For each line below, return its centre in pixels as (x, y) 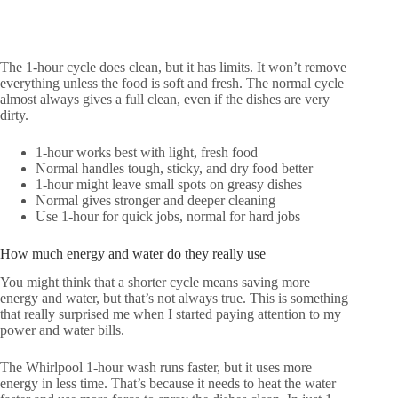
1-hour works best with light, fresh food (147, 152)
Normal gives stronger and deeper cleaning (155, 200)
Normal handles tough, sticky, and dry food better (174, 168)
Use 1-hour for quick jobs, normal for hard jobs (168, 216)
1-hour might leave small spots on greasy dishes (169, 184)
